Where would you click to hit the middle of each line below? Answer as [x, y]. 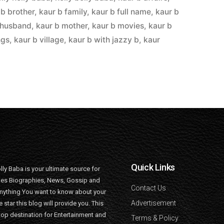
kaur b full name [121, 11]
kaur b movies [118, 25]
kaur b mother [62, 25]
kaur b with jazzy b [104, 39]
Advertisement [153, 203]
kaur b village [39, 39]
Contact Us [148, 188]
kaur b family [63, 11]
